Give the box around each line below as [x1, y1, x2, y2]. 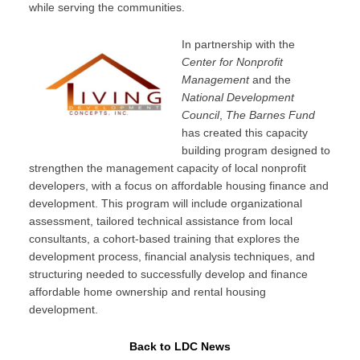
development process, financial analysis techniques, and [28, 250, 315, 263]
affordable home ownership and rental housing [28, 285, 266, 298]
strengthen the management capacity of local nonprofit [28, 162, 306, 174]
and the [248, 73, 291, 86]
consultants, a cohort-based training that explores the [28, 232, 300, 245]
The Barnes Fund [225, 108, 315, 121]
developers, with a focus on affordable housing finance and [28, 179, 329, 192]
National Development [181, 91, 294, 104]
